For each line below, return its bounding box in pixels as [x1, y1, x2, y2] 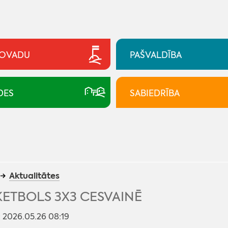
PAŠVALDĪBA [129, 49, 182, 61]
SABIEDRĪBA [129, 87, 180, 99]
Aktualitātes [9, 169, 60, 182]
